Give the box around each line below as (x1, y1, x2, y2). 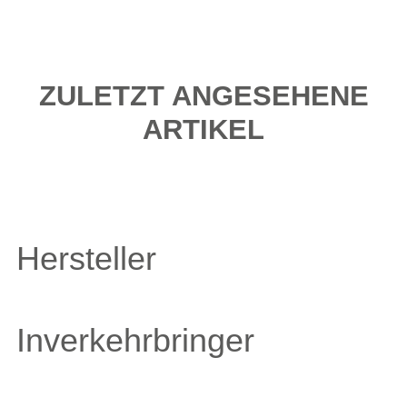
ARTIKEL (143, 114, 264, 146)
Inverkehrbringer (16, 322, 254, 360)
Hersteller (16, 240, 156, 278)
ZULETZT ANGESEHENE (38, 80, 369, 113)
